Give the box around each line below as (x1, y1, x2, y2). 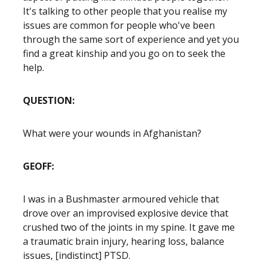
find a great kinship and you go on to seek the (23, 47, 225, 60)
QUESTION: (23, 94, 75, 107)
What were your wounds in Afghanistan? (23, 127, 201, 140)
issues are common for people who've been (23, 19, 215, 32)
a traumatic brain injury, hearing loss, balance (23, 235, 224, 248)
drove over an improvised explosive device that (23, 207, 228, 220)
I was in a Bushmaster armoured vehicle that (23, 193, 219, 205)
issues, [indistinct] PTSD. (23, 249, 130, 262)
